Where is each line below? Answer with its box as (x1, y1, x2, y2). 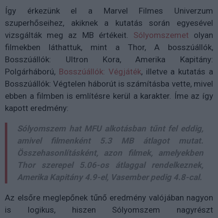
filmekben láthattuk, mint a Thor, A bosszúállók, (5, 42, 213, 53)
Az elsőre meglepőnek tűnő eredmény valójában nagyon (5, 193, 213, 203)
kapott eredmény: (5, 103, 69, 113)
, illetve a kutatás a (141, 67, 214, 77)
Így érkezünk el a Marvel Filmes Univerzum (5, 6, 213, 16)
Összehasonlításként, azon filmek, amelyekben (17, 148, 203, 158)
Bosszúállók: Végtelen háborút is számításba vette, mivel (5, 79, 213, 89)
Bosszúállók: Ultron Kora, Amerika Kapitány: (5, 54, 213, 65)
